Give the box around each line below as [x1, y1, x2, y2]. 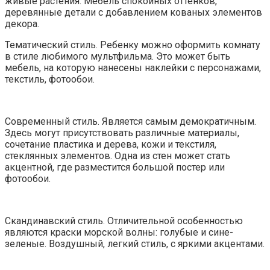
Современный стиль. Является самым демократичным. [5, 115, 256, 127]
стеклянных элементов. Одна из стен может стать [5, 149, 230, 162]
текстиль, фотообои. [5, 73, 95, 85]
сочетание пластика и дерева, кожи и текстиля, [5, 138, 216, 150]
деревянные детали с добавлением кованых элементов [5, 6, 262, 18]
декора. [5, 17, 39, 30]
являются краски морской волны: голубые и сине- [5, 226, 233, 238]
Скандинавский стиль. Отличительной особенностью [5, 215, 243, 227]
